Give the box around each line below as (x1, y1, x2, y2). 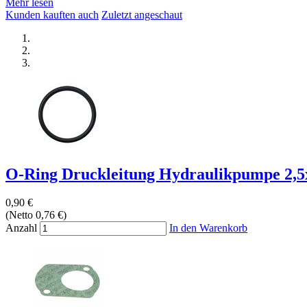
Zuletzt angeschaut (101, 8, 182, 21)
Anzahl (5, 222, 37, 234)
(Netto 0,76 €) (5, 209, 66, 221)
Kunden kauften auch (5, 8, 99, 21)
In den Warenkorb (169, 222, 247, 234)
